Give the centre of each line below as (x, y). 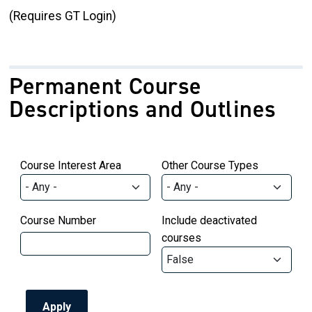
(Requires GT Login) (63, 16)
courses (181, 237)
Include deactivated (209, 220)
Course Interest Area (71, 165)
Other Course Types (210, 165)
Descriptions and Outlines (143, 109)
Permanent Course (106, 86)
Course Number (58, 220)
